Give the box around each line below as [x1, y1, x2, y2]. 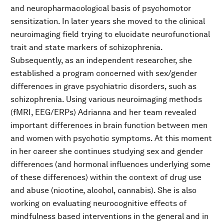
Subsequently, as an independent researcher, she [10, 55, 192, 65]
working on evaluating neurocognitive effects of [10, 198, 186, 208]
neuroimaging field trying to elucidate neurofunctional [10, 29, 210, 39]
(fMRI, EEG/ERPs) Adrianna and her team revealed [10, 107, 196, 117]
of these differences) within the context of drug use [10, 172, 201, 182]
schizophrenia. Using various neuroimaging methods [10, 94, 202, 104]
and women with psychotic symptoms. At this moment [10, 133, 212, 143]
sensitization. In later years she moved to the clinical [10, 16, 205, 26]
